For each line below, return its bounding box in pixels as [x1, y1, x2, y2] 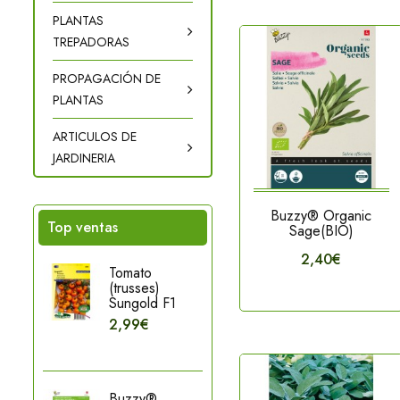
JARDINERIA [53, 149, 115, 167]
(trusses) [109, 278, 161, 298]
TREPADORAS [53, 33, 129, 51]
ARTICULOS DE [53, 128, 137, 146]
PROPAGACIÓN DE [53, 70, 161, 87]
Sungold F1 [109, 293, 177, 313]
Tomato [109, 262, 153, 283]
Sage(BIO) [288, 220, 354, 241]
